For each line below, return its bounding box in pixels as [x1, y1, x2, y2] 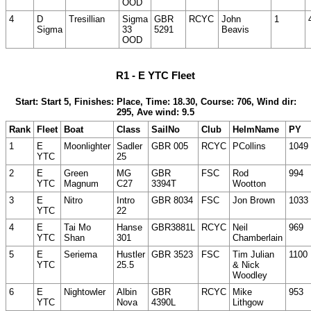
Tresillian [69, 14, 105, 25]
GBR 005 [151, 140, 188, 151]
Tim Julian [233, 249, 274, 260]
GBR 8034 [151, 194, 193, 205]
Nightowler [64, 286, 106, 297]
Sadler [117, 140, 142, 151]
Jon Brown [233, 194, 275, 205]
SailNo [151, 124, 180, 135]
